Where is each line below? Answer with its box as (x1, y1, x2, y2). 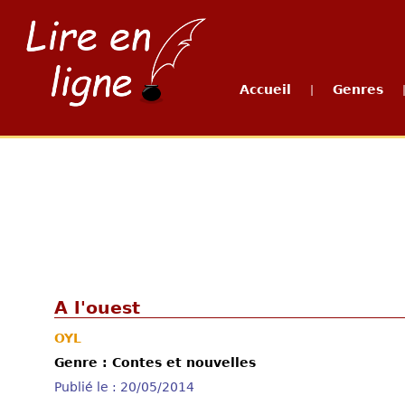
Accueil (240, 82, 291, 97)
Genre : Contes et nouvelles (54, 355, 256, 370)
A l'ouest (54, 298, 140, 317)
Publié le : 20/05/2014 (54, 380, 194, 394)
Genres (333, 82, 383, 97)
